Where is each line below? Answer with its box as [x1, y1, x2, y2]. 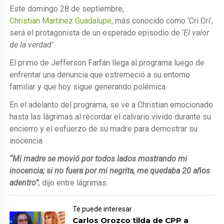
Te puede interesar [72, 205, 132, 213]
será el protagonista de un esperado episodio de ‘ [9, 28, 184, 38]
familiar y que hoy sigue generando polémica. [9, 82, 167, 92]
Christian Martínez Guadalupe [9, 16, 112, 26]
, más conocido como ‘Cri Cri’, [111, 16, 213, 26]
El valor [183, 28, 209, 38]
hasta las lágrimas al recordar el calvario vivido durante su [9, 112, 211, 122]
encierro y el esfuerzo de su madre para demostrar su [9, 124, 198, 134]
